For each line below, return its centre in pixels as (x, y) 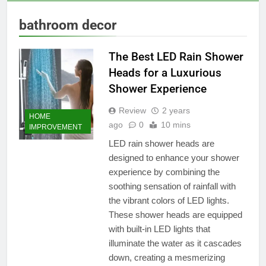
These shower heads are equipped (175, 214)
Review (132, 110)
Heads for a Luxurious (165, 72)
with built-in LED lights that (159, 229)
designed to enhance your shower (174, 157)
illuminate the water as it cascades (175, 243)
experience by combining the (164, 172)
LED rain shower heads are (161, 143)
